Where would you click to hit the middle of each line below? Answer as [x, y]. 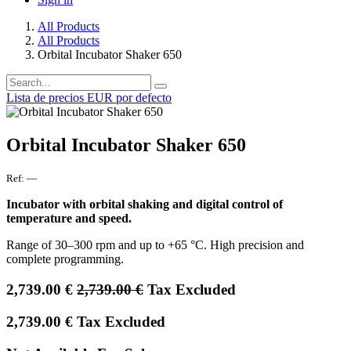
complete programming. [65, 259]
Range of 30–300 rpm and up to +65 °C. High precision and [155, 245]
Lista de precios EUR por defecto [89, 97]
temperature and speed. [69, 219]
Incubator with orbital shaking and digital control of [145, 204]
